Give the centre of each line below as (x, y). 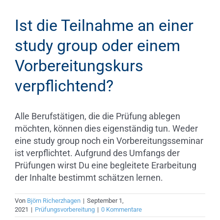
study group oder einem (97, 46)
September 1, (105, 201)
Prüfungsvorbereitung (65, 209)
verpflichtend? (64, 86)
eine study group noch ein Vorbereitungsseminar (109, 141)
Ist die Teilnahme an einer (104, 26)
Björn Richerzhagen (54, 201)
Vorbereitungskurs (79, 66)
